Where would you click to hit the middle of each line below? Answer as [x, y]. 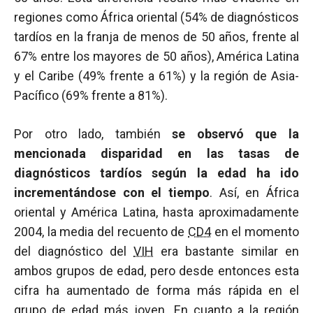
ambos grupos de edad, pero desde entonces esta [156, 271]
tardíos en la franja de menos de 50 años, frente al [156, 37]
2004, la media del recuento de [101, 232]
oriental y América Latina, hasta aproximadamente [156, 212]
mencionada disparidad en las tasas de [156, 153]
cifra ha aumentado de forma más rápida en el [156, 290]
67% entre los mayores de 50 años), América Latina [156, 56]
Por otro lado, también [93, 134]
